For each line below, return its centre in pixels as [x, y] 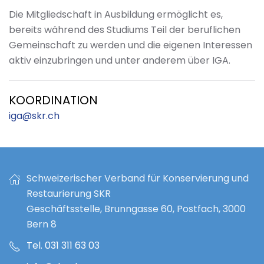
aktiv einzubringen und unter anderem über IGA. [120, 60]
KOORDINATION [53, 100]
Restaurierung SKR [69, 194]
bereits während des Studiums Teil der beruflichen [125, 30]
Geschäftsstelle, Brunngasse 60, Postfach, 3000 [136, 209]
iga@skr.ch [34, 116]
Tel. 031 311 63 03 [63, 245]
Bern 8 [42, 224]
